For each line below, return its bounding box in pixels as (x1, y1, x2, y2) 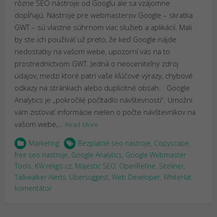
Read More (65, 120, 98, 129)
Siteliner (159, 161, 184, 170)
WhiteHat (163, 172, 192, 182)
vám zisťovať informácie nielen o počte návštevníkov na (15, 107, 196, 117)
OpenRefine (119, 161, 155, 170)
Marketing (29, 138, 59, 148)
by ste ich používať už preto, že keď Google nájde (15, 34, 176, 44)
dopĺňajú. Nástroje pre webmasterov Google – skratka (15, 10, 193, 20)
